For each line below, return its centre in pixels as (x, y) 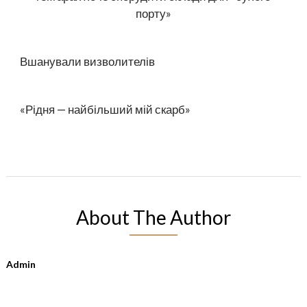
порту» (153, 13)
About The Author (153, 217)
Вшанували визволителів (87, 61)
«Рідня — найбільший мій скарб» (105, 109)
